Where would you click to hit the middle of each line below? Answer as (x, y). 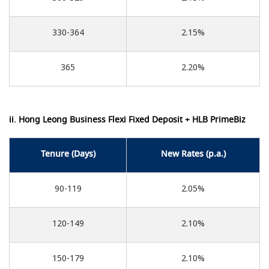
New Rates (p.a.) (193, 153)
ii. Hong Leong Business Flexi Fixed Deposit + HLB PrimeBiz (127, 119)
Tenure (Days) (68, 153)
